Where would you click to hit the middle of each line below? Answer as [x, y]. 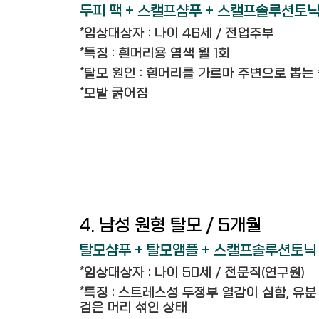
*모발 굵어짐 [114, 94]
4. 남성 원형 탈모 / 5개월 [171, 226]
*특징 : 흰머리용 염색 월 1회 [155, 54]
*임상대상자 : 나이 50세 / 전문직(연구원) [192, 273]
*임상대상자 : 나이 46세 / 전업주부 [177, 34]
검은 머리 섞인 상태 [134, 308]
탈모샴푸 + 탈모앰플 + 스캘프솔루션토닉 [198, 250]
